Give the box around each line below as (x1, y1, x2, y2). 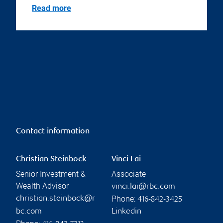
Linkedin (111, 208, 141, 217)
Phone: (111, 194, 137, 204)
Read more (32, 3, 71, 13)
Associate (111, 169, 146, 179)
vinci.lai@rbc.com (111, 183, 175, 192)
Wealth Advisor (16, 181, 69, 191)
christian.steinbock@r (16, 195, 95, 204)
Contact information (16, 127, 90, 136)
